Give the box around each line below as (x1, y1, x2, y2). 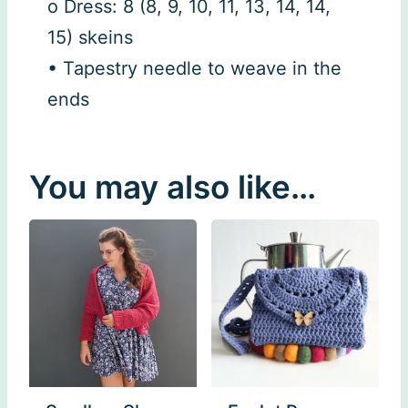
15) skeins (47, 25, 133, 48)
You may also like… (29, 167, 316, 206)
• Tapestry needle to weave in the (47, 56, 342, 79)
